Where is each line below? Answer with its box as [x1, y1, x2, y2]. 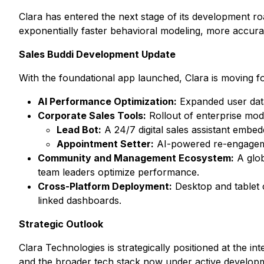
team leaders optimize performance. [38, 166, 199, 178]
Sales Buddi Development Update [19, 48, 176, 60]
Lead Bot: [57, 124, 101, 136]
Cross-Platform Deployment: [38, 180, 172, 192]
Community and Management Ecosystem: [38, 152, 234, 164]
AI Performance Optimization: [38, 95, 177, 107]
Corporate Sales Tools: [38, 110, 146, 121]
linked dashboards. [38, 194, 121, 206]
